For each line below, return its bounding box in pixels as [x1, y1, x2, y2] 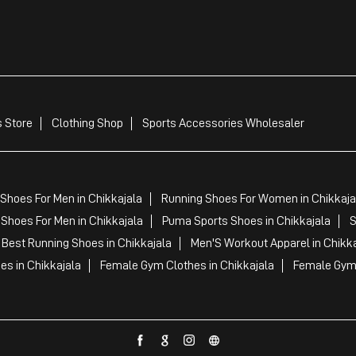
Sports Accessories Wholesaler [141, 116, 304, 130]
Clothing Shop [51, 116, 123, 130]
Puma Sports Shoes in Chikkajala [161, 214, 331, 227]
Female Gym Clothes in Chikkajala [99, 258, 274, 272]
